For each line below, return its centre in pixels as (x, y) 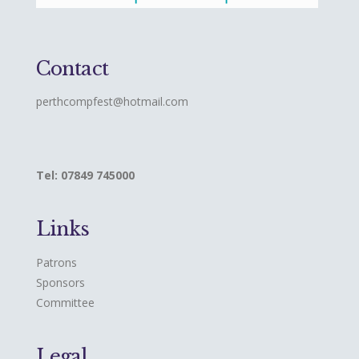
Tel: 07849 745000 (85, 175)
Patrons (56, 262)
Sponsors (60, 282)
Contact (72, 68)
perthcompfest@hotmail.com (112, 102)
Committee (65, 302)
